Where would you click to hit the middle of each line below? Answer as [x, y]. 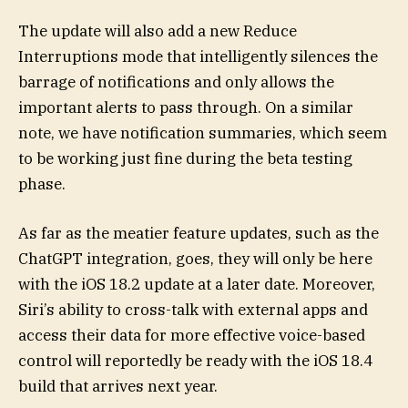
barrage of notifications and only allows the [176, 82]
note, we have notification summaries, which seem [203, 133]
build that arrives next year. [118, 386]
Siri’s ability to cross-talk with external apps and [193, 309]
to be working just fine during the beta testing [185, 158]
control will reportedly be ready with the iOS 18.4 [195, 360]
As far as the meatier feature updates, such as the [199, 233]
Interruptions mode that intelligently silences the [198, 56]
